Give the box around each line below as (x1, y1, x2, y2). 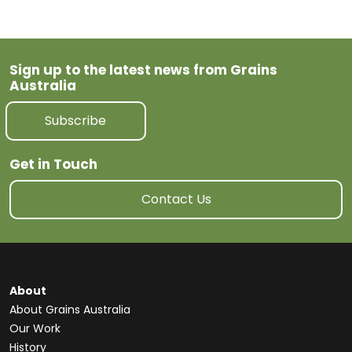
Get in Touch (9, 155, 97, 174)
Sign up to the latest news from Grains (9, 60, 277, 79)
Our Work (9, 321, 60, 336)
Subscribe (45, 112, 107, 130)
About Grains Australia (9, 302, 130, 317)
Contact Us (141, 190, 211, 208)
